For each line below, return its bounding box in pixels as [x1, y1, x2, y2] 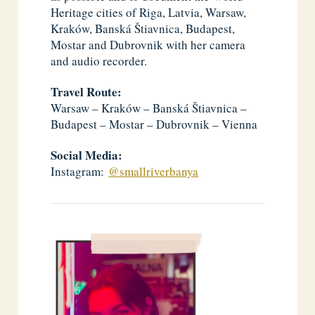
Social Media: [51, 146, 123, 165]
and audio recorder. [51, 52, 148, 69]
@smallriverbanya [108, 163, 199, 180]
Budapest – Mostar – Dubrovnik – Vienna [51, 116, 258, 133]
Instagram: [51, 163, 109, 180]
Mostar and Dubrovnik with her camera [51, 36, 246, 53]
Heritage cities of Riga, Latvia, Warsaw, [51, 4, 247, 20]
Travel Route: [51, 83, 122, 101]
